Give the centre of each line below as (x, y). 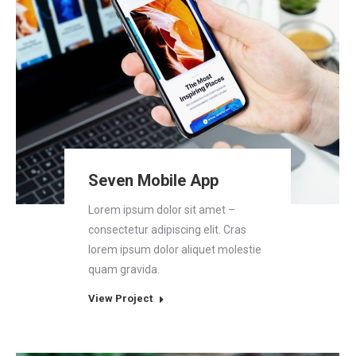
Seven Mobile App (154, 180)
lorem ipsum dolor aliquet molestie (175, 250)
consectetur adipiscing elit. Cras (168, 230)
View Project (121, 298)
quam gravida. (124, 269)
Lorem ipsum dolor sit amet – (162, 210)
